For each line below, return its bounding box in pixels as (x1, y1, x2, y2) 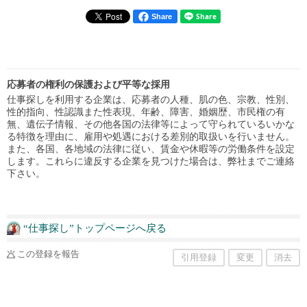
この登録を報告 (17, 249, 79, 260)
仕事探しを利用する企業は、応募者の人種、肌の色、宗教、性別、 (7, 95, 295, 106)
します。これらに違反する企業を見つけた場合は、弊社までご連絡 (7, 156, 295, 167)
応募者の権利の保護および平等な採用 (7, 79, 170, 90)
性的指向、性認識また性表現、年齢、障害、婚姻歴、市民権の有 (7, 107, 285, 118)
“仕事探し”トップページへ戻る (23, 222, 167, 234)
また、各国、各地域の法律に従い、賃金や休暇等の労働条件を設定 (7, 144, 295, 155)
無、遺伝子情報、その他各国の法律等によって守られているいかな (7, 119, 295, 130)
